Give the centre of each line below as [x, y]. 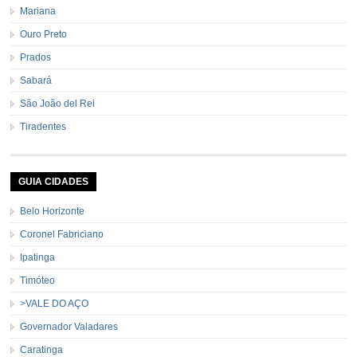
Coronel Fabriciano [62, 234]
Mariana [38, 11]
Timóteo [38, 280]
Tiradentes [43, 126]
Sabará [36, 80]
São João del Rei [58, 103]
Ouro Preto [44, 34]
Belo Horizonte [53, 211]
